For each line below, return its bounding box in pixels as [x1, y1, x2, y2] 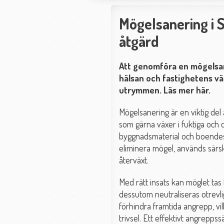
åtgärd [119, 31, 159, 51]
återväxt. [119, 154, 150, 166]
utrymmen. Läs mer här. [119, 84, 210, 96]
